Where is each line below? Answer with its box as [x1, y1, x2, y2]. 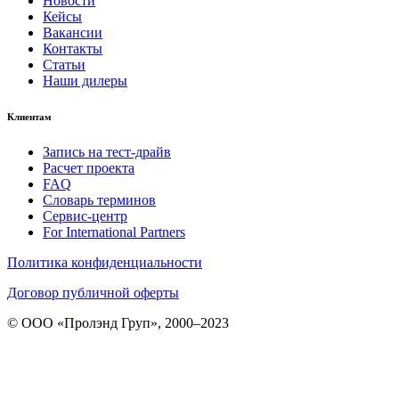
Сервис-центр [43, 208, 127, 224]
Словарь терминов [43, 191, 156, 208]
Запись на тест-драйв [43, 143, 171, 159]
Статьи [43, 56, 85, 72]
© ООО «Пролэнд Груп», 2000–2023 [7, 314, 229, 330]
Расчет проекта [43, 159, 134, 175]
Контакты [43, 40, 102, 56]
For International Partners [43, 224, 185, 240]
